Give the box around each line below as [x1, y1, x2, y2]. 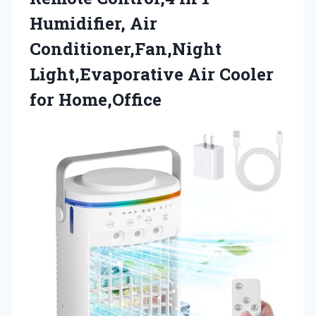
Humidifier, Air [30, 11, 157, 35]
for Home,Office [30, 87, 162, 111]
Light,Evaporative [30, 62, 188, 85]
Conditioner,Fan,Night [30, 37, 221, 60]
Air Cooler [188, 62, 274, 85]
